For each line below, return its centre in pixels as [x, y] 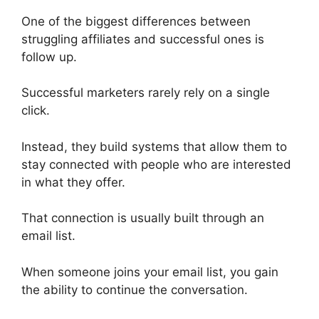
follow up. [49, 57]
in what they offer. [73, 182]
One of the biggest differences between [136, 21]
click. [36, 111]
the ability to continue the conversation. [135, 289]
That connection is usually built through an [143, 218]
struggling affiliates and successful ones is [143, 39]
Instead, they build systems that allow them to [154, 146]
